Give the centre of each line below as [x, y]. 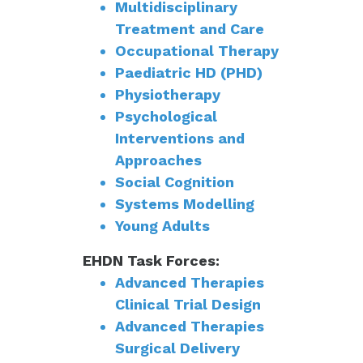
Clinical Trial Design [188, 305]
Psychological [166, 117]
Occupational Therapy [197, 51]
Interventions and [180, 139]
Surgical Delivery [177, 348]
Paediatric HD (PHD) [189, 73]
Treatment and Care [190, 29]
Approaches [158, 160]
